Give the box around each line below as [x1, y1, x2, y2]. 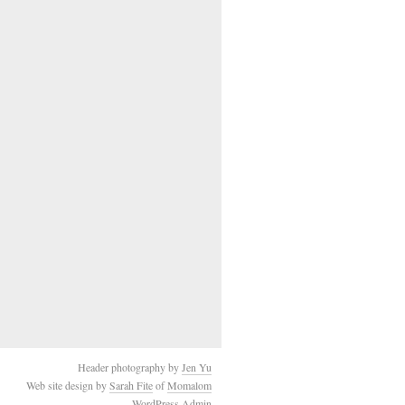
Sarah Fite [108, 377, 153, 392]
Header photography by [77, 359, 182, 374]
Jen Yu [181, 359, 212, 374]
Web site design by [25, 377, 109, 392]
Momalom [166, 377, 212, 392]
